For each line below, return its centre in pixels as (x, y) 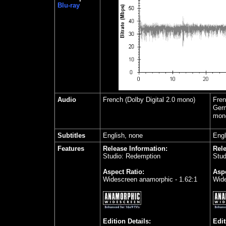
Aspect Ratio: (123, 172)
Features (71, 149)
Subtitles (71, 135)
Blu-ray (68, 5)
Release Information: (135, 149)
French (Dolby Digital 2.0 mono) (149, 100)
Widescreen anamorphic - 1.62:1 (150, 179)
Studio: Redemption (131, 156)
